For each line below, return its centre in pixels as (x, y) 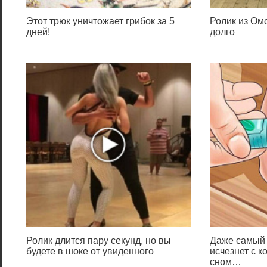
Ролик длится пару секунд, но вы (99, 240)
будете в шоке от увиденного (90, 251)
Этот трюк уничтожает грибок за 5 (100, 21)
